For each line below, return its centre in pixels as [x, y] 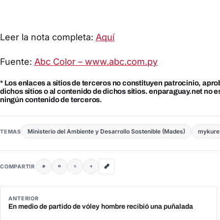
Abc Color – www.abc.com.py [96, 62]
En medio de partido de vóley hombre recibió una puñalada [101, 206]
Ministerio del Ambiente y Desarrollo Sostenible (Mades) [106, 131]
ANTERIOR [24, 198]
